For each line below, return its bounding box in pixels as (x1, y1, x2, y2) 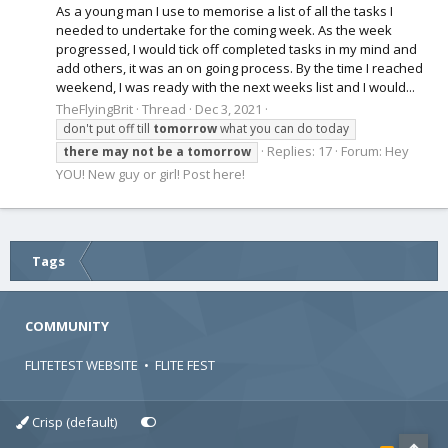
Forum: (341, 142, 385, 161)
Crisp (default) (29, 413, 117, 432)
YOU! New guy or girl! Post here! (56, 165, 245, 184)
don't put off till (63, 120, 153, 138)
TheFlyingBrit (56, 100, 133, 119)
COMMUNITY (25, 317, 109, 336)
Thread (142, 100, 186, 119)
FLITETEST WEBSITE (25, 356, 138, 375)
